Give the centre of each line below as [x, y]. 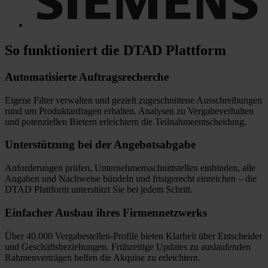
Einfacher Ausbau [49, 212]
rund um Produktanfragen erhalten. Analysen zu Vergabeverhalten [129, 111]
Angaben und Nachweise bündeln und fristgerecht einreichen [121, 179]
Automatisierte [41, 77]
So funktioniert [53, 51]
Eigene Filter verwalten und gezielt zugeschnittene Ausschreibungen [133, 100]
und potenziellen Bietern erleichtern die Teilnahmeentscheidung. [126, 121]
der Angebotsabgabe [144, 145]
